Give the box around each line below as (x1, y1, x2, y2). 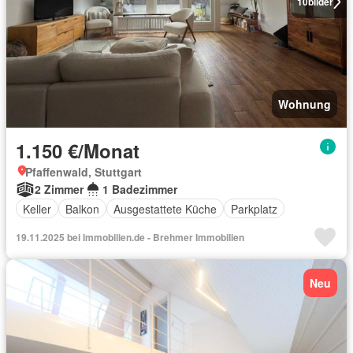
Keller (23, 200, 51, 217)
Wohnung (278, 96, 331, 112)
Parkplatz (231, 200, 277, 217)
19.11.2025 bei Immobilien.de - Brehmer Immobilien (16, 230, 244, 244)
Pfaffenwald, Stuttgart (25, 164, 142, 180)
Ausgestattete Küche (113, 200, 217, 217)
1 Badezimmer (102, 181, 177, 197)
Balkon (65, 200, 99, 217)
